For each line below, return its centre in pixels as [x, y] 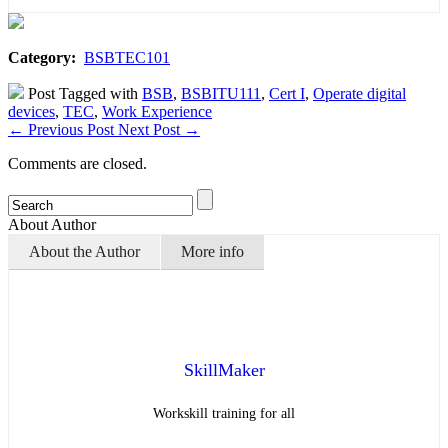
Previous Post [71, 129]
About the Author [84, 251]
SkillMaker [224, 370]
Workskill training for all [224, 413]
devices [31, 111]
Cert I [287, 93]
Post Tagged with [83, 93]
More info [212, 251]
